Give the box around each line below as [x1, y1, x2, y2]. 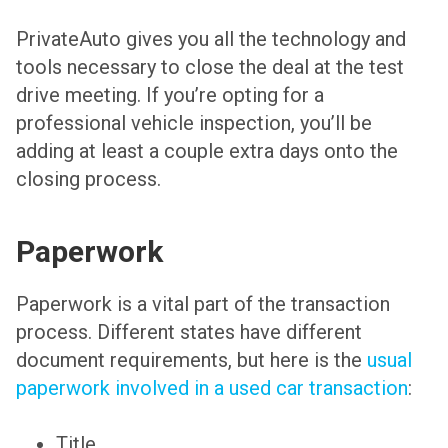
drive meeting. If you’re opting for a [16, 82, 324, 107]
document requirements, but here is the [16, 347, 367, 372]
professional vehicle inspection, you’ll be [16, 110, 372, 135]
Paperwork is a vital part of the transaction [16, 291, 390, 316]
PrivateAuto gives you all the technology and [16, 26, 406, 51]
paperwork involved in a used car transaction [16, 375, 408, 400]
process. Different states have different [16, 319, 362, 344]
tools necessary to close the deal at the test [16, 54, 404, 79]
